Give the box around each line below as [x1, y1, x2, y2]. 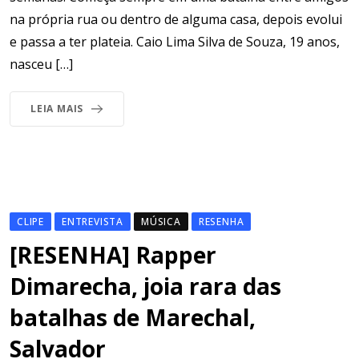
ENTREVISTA [62, 214, 123, 228]
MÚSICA [141, 214, 181, 228]
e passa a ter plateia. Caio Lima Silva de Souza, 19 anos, [10, 32, 340, 50]
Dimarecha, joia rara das [10, 270, 281, 301]
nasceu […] [10, 54, 73, 73]
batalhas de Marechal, [10, 301, 256, 333]
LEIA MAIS [30, 101, 84, 115]
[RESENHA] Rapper [10, 239, 216, 270]
